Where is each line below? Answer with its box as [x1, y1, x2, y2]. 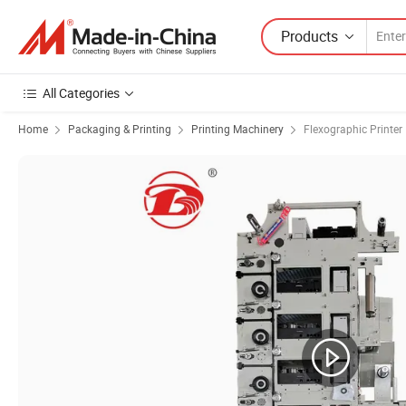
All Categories [43, 84, 120, 101]
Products [281, 25, 338, 46]
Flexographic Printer [304, 121, 402, 136]
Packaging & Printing [68, 121, 171, 136]
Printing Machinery [191, 121, 284, 136]
